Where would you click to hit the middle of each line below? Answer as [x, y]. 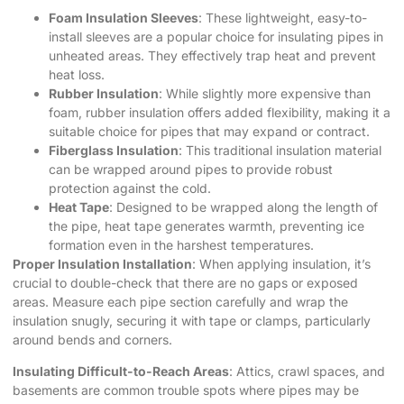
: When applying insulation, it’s [281, 263]
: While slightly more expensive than [265, 93]
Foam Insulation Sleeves [124, 17]
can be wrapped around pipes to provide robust [191, 169]
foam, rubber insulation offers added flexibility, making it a [220, 112]
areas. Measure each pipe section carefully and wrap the [180, 301]
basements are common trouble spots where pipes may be [186, 390]
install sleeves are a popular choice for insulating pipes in [216, 36]
